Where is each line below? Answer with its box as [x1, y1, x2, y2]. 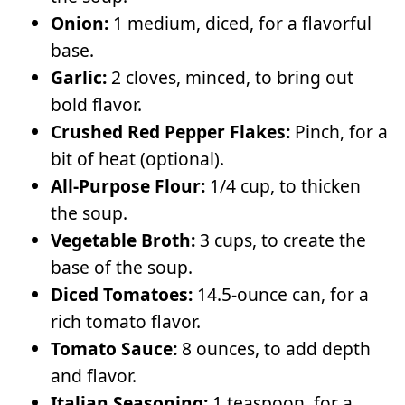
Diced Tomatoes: [51, 281, 193, 306]
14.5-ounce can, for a [193, 281, 369, 306]
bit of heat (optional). [51, 146, 224, 171]
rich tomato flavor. [51, 308, 201, 334]
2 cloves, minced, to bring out [107, 64, 353, 89]
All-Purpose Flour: [51, 173, 205, 198]
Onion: [51, 10, 108, 35]
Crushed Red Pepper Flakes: [51, 118, 290, 144]
